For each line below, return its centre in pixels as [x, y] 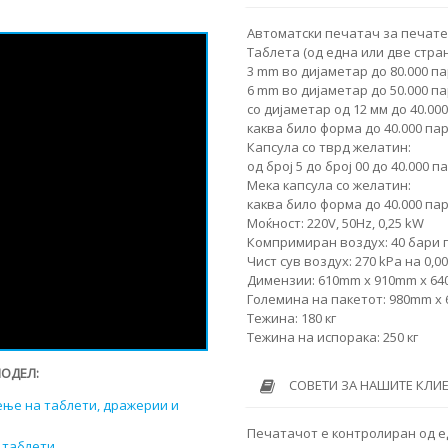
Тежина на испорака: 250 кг [332, 336]
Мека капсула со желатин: [329, 184]
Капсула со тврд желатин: [329, 146]
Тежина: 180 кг [291, 317]
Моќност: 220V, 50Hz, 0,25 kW [335, 222]
